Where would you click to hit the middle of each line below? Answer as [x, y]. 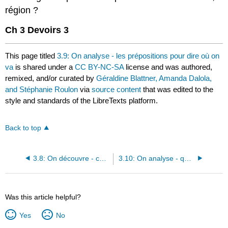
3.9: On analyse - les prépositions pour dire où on [138, 55]
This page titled [31, 55]
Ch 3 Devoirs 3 [37, 30]
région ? [22, 10]
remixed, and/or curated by [51, 78]
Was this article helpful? [43, 197]
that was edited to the [177, 89]
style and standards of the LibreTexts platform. [82, 100]
